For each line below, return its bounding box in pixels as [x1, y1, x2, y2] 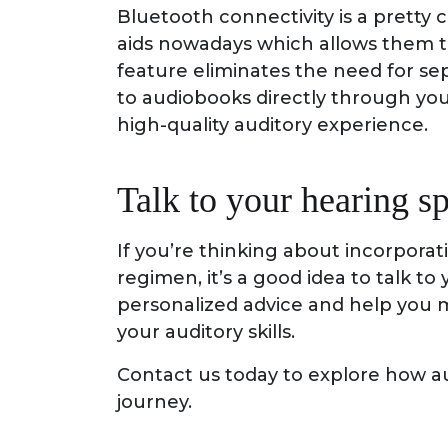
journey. [117, 390, 192, 413]
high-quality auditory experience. [117, 113, 428, 136]
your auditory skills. [117, 320, 295, 343]
